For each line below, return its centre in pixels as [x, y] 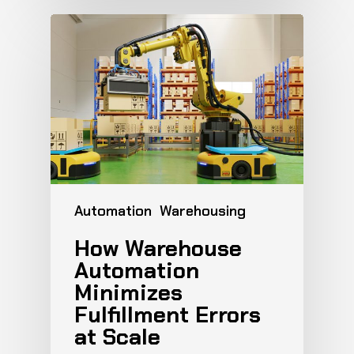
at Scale [117, 337]
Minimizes [128, 292]
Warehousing [203, 211]
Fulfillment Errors [168, 314]
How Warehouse [158, 248]
